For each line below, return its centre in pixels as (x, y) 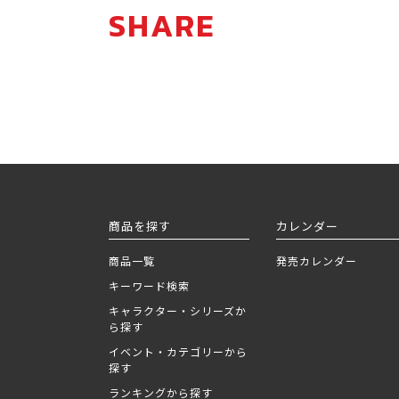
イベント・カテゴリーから (178, 351)
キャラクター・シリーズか (178, 310)
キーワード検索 (149, 285)
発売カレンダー (317, 260)
